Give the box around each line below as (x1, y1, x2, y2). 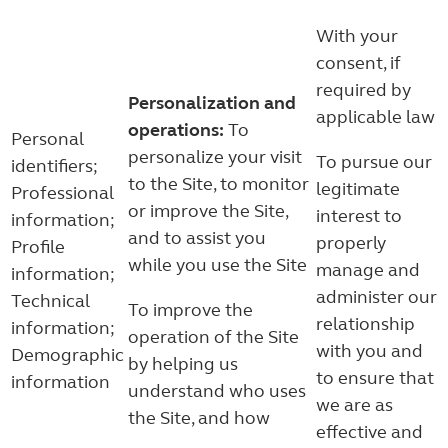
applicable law (316, 106, 435, 128)
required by (316, 79, 411, 101)
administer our (316, 286, 437, 308)
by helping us (128, 353, 238, 375)
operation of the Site (128, 326, 299, 348)
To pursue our (316, 151, 432, 173)
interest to (316, 205, 402, 227)
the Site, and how (128, 407, 270, 429)
